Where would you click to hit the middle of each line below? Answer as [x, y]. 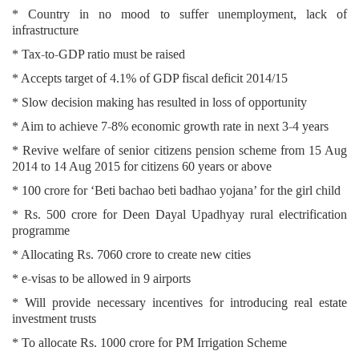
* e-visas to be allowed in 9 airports [101, 279]
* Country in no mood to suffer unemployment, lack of [179, 14]
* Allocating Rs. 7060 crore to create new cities [131, 255]
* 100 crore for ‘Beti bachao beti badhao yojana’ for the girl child [176, 191]
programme [41, 231]
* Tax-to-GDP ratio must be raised [99, 54]
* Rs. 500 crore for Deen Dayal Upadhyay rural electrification [179, 215]
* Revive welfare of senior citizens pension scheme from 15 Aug [179, 151]
